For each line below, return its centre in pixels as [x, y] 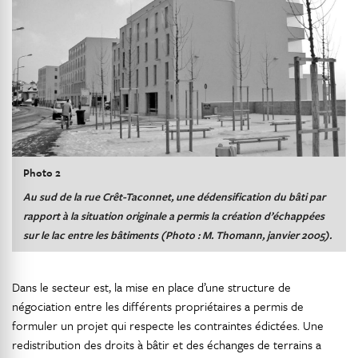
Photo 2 [42, 172]
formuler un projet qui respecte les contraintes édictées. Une [168, 326]
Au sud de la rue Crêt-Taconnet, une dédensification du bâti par [174, 196]
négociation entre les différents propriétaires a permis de [158, 306]
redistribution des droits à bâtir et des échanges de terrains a [167, 345]
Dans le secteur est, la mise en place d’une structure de [151, 287]
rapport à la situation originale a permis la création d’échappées [174, 215]
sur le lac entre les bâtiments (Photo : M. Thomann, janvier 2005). [177, 235]
